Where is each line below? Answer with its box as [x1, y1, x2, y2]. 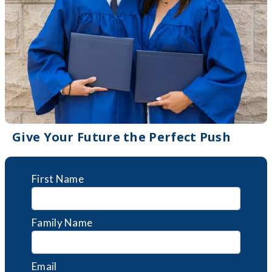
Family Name [32, 216, 93, 229]
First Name [32, 172, 84, 186]
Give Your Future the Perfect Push [12, 129, 231, 146]
